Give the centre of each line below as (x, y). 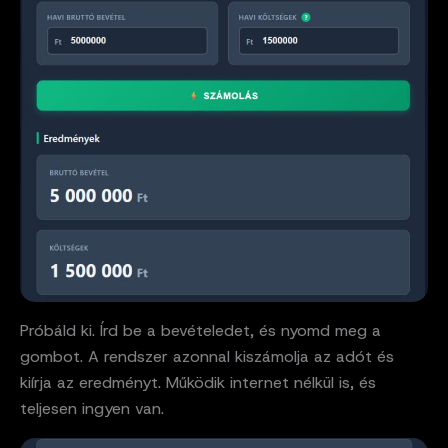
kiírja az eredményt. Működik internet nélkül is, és (198, 382)
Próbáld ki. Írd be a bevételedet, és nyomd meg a (200, 330)
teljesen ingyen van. (92, 408)
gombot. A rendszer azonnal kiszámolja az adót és (207, 356)
